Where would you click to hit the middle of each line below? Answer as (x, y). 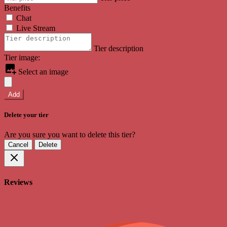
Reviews (18, 182)
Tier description (119, 49)
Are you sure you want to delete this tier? (70, 135)
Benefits (17, 8)
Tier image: (22, 58)
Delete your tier (26, 115)
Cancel (18, 145)
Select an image (42, 72)
